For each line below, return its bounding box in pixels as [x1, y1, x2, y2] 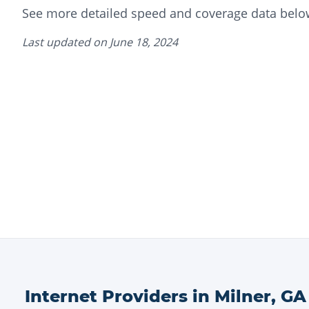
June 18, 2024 [110, 34, 178, 50]
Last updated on [22, 34, 110, 50]
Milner [215, 286, 271, 306]
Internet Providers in [25, 286, 215, 306]
